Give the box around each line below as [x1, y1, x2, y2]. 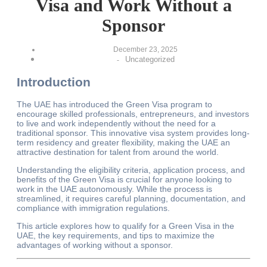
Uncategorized [125, 55, 175, 64]
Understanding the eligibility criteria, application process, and [17, 165, 245, 175]
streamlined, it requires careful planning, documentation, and [17, 194, 246, 204]
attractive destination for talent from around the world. [17, 147, 219, 157]
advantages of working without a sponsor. [17, 240, 173, 250]
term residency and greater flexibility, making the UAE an [17, 138, 230, 148]
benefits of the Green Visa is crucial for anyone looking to [17, 175, 232, 185]
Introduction [17, 74, 91, 89]
